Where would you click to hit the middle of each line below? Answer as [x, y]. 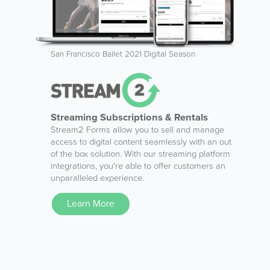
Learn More [91, 204]
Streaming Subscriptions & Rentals [129, 118]
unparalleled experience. [97, 178]
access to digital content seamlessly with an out [141, 142]
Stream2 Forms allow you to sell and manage [137, 130]
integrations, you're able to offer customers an [138, 166]
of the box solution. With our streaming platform [140, 154]
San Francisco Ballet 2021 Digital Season [123, 54]
